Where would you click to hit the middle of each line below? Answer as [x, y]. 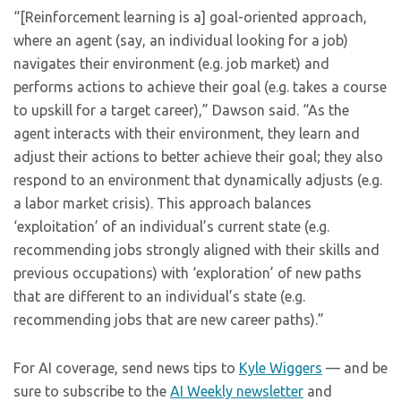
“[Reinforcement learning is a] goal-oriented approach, [190, 17]
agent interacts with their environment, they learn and [187, 133]
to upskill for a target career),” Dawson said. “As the [181, 110]
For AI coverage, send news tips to [126, 368]
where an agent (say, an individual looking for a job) [181, 40]
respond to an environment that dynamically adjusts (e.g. [198, 180]
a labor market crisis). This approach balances [162, 203]
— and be [355, 368]
